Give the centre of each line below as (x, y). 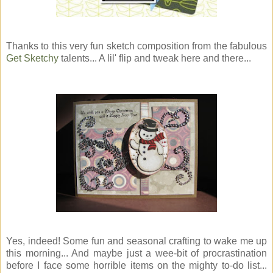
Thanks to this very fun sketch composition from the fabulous (136, 46)
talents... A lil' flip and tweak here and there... (155, 58)
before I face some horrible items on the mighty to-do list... (136, 266)
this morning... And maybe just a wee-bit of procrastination (136, 253)
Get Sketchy (32, 58)
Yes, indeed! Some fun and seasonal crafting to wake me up (136, 241)
